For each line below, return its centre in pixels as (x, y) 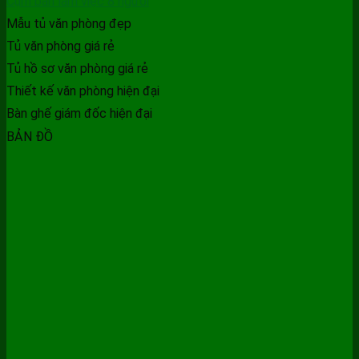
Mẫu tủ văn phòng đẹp (69, 24)
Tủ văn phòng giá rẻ (61, 46)
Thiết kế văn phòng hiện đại (83, 91)
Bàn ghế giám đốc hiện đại (79, 114)
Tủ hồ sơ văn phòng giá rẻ (77, 69)
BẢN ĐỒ (30, 137)
